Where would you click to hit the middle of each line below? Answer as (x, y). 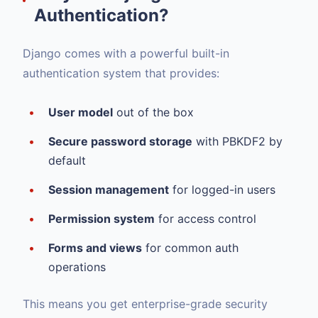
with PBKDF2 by (237, 141)
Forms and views (95, 248)
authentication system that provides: (121, 73)
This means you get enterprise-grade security (145, 304)
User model (81, 112)
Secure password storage (120, 141)
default (67, 160)
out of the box (153, 112)
